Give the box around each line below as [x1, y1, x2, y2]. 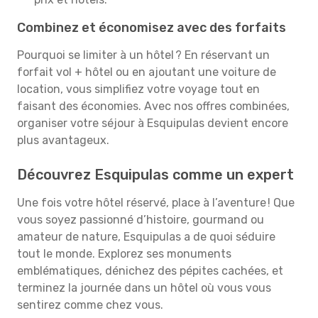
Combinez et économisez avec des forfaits [17, 20, 286, 35]
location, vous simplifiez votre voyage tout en [17, 82, 260, 96]
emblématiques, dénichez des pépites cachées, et [17, 264, 283, 278]
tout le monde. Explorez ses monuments [17, 247, 231, 261]
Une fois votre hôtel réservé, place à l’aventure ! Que [17, 196, 295, 209]
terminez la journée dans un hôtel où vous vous [17, 281, 271, 295]
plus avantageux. [17, 133, 109, 147]
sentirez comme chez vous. [17, 298, 163, 312]
